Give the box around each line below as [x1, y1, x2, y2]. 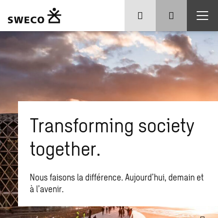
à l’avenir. [30, 183, 64, 194]
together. [30, 136, 101, 160]
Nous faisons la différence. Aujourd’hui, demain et [30, 172, 204, 182]
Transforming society [30, 113, 195, 136]
